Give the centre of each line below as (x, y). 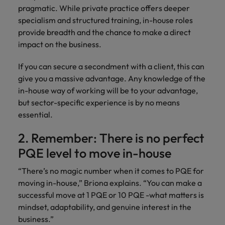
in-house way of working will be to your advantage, (108, 90)
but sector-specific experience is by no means (99, 102)
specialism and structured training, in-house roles (105, 20)
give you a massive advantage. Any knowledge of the (112, 78)
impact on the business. (60, 44)
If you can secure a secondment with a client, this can (111, 66)
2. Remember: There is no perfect (111, 138)
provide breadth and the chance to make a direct (104, 32)
